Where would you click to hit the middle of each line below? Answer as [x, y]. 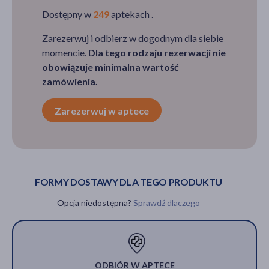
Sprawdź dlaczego [167, 202]
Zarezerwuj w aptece [102, 111]
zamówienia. [70, 82]
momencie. [65, 53]
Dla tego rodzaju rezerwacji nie [157, 53]
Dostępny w [68, 14]
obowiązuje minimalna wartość [110, 67]
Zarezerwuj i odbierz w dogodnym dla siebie [133, 38]
